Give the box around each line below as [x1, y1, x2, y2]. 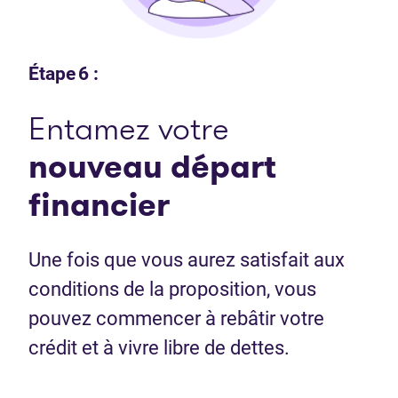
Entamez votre [28, 105, 229, 151]
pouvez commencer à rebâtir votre [28, 306, 324, 330]
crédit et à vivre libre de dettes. [28, 336, 290, 359]
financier [28, 181, 170, 227]
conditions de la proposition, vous [28, 277, 316, 300]
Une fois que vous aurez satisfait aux [28, 248, 345, 271]
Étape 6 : [28, 62, 99, 84]
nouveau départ [28, 143, 276, 189]
